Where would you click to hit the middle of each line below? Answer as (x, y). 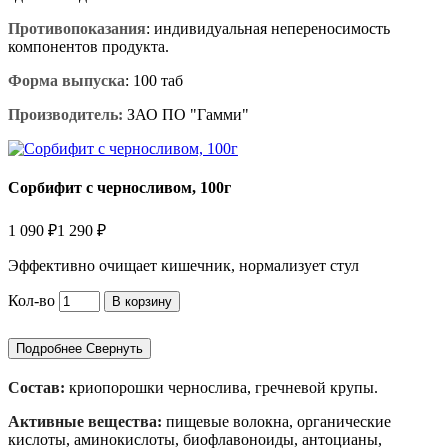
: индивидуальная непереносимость (268, 29)
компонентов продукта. (88, 47)
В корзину (142, 301)
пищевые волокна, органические (276, 421)
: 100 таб (154, 81)
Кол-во (31, 300)
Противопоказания (77, 29)
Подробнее (49, 348)
